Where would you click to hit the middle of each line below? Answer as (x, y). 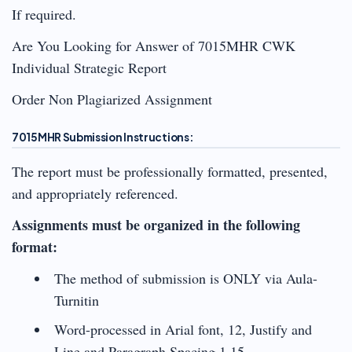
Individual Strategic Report (89, 67)
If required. (44, 14)
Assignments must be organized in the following (156, 224)
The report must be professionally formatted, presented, (170, 171)
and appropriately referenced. (97, 193)
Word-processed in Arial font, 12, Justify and (183, 329)
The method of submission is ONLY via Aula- (185, 278)
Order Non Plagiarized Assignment (112, 99)
